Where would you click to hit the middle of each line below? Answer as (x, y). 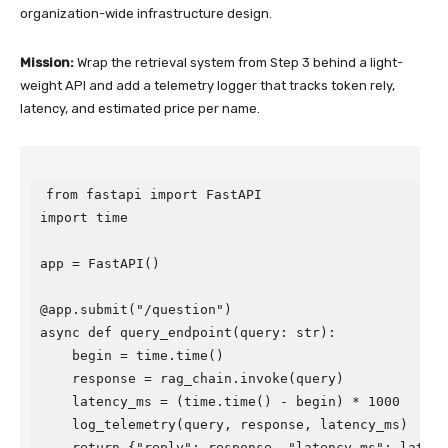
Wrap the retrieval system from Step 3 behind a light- (238, 62)
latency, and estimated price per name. (140, 108)
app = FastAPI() (100, 263)
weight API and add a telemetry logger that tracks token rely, (207, 85)
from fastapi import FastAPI (154, 194)
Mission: (47, 62)
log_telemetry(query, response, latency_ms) (224, 424)
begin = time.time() (132, 355)
